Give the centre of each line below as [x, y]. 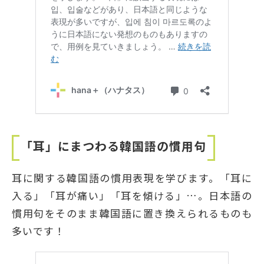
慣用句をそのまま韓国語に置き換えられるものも [132, 213]
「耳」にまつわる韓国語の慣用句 [113, 146]
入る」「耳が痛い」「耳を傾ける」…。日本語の [132, 195]
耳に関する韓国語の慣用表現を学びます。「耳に [132, 177]
